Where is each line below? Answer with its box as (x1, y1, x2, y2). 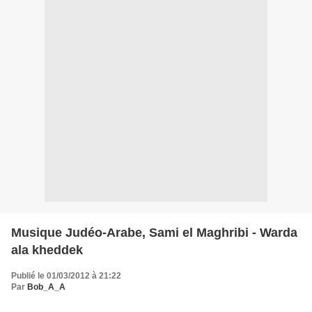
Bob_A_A (27, 281, 65, 292)
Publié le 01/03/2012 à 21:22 (11, 270, 121, 281)
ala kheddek (11, 242, 83, 257)
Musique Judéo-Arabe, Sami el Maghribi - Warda (11, 225, 297, 240)
